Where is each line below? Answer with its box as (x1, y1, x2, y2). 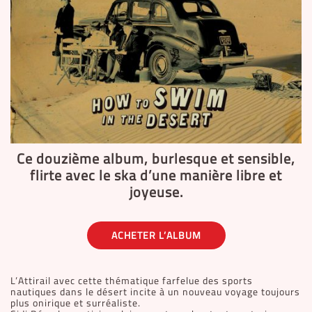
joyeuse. (129, 179, 183, 205)
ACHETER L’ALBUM (111, 226, 201, 244)
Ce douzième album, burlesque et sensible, (17, 146, 295, 171)
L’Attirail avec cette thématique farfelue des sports (10, 272, 253, 290)
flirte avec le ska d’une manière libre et (30, 162, 282, 188)
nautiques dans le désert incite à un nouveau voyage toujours (10, 283, 300, 301)
